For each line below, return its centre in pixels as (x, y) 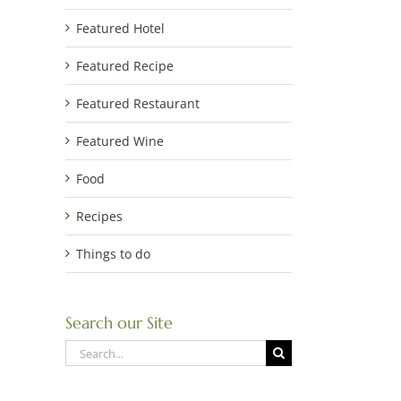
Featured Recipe (125, 66)
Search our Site (119, 323)
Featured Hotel (120, 28)
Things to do (113, 254)
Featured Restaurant (138, 103)
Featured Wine (120, 141)
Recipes (99, 216)
